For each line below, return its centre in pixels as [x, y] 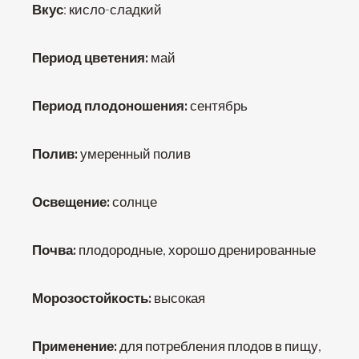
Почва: [55, 250]
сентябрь [219, 105]
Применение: [76, 346]
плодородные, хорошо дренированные [197, 250]
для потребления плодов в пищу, [220, 346]
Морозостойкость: [93, 298]
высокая [179, 298]
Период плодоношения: [111, 105]
